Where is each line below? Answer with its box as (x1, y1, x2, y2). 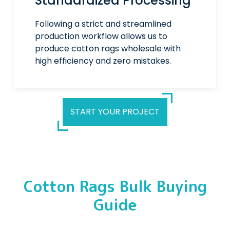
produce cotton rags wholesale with (34, 43, 181, 55)
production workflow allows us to (34, 30, 167, 43)
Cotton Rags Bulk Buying (23, 176, 207, 198)
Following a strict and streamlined (34, 18, 171, 30)
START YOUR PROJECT (70, 106, 160, 118)
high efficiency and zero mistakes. (34, 55, 171, 67)
